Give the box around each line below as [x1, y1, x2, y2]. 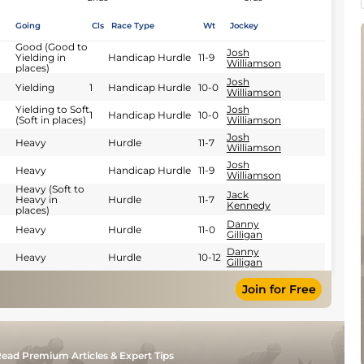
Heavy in [15, 193, 58, 206]
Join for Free [241, 282, 316, 297]
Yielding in [15, 51, 66, 63]
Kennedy [226, 198, 271, 211]
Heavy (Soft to [15, 183, 84, 195]
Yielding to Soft [15, 103, 89, 115]
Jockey [229, 20, 258, 31]
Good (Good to [15, 41, 88, 53]
